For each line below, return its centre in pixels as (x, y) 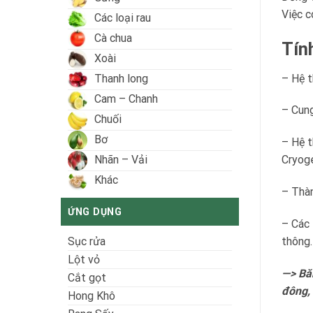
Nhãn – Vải (121, 160)
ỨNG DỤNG (95, 212)
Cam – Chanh (126, 99)
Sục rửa (87, 242)
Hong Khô (92, 296)
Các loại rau (123, 18)
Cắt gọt (87, 278)
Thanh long (121, 79)
